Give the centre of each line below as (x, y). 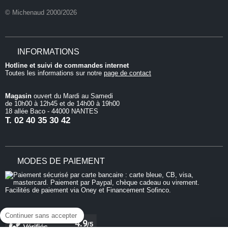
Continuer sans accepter (41, 216)
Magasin (18, 96)
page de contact (127, 73)
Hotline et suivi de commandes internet (67, 66)
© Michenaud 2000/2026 (41, 13)
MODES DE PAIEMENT (61, 161)
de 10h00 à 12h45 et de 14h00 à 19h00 (62, 104)
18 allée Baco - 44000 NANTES (52, 111)
